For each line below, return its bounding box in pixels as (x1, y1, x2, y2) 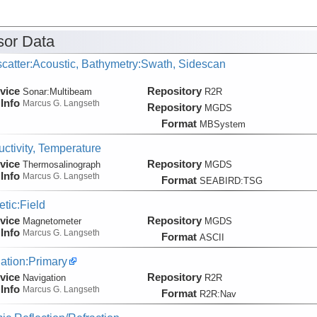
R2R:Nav (199, 288, 236, 299)
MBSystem (199, 118, 246, 129)
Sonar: (22, 86, 50, 97)
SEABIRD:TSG (199, 175, 263, 186)
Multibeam (49, 86, 92, 97)
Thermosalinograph (22, 158, 100, 170)
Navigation (22, 272, 66, 283)
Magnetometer (22, 215, 81, 226)
